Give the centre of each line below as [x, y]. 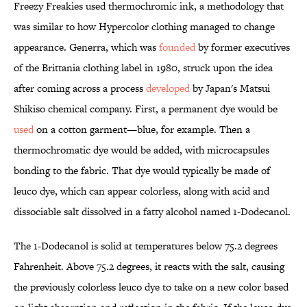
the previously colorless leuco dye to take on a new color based [151, 287]
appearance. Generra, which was [86, 47]
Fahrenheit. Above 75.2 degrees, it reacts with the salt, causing [149, 267]
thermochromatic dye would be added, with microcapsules [142, 150]
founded [177, 47]
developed [168, 88]
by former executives [243, 47]
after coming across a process [80, 88]
